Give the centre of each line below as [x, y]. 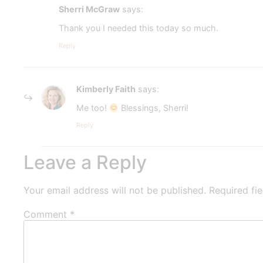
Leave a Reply [85, 163]
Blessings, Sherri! [154, 108]
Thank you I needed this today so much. [139, 28]
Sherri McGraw [89, 9]
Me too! [93, 108]
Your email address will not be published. [115, 190]
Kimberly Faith [106, 89]
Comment [47, 214]
